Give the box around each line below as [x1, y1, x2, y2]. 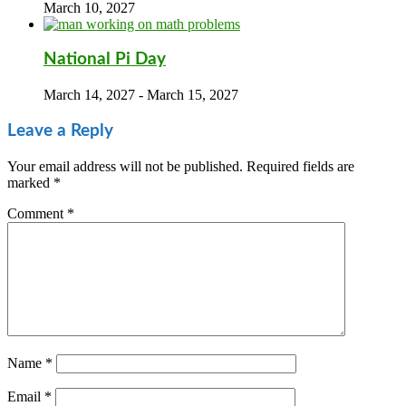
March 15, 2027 [147, 87, 238, 103]
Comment [7, 205, 67, 221]
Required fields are [246, 158, 354, 174]
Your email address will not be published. [7, 158, 243, 174]
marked [7, 174, 53, 190]
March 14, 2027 [43, 87, 135, 103]
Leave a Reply [7, 121, 113, 140]
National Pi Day [43, 51, 166, 69]
